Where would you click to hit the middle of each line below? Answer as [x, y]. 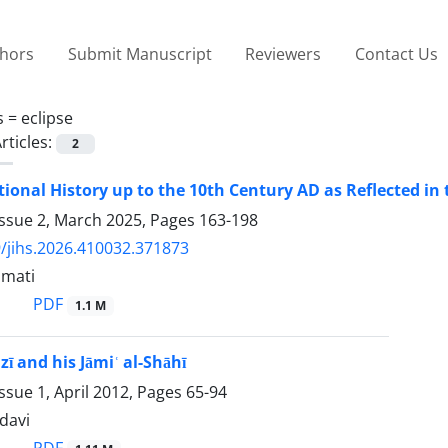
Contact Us [396, 53]
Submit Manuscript [139, 53]
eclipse [47, 117]
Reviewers [283, 53]
